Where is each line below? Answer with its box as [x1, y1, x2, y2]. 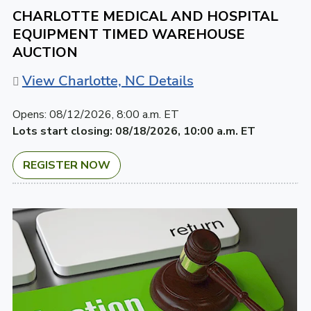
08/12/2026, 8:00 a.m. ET [49, 106, 179, 122]
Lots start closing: [12, 123, 112, 139]
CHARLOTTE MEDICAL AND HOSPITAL [12, 6, 278, 26]
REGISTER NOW [22, 157, 110, 173]
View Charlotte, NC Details [22, 71, 194, 90]
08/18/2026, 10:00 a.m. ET [115, 123, 255, 139]
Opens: [12, 106, 47, 122]
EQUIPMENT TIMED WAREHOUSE [12, 24, 245, 44]
